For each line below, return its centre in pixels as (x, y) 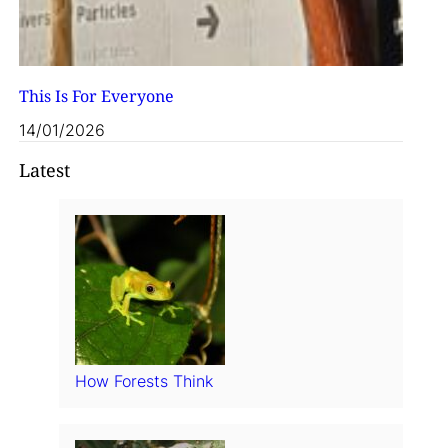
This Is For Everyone (96, 95)
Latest (44, 170)
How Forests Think (143, 381)
